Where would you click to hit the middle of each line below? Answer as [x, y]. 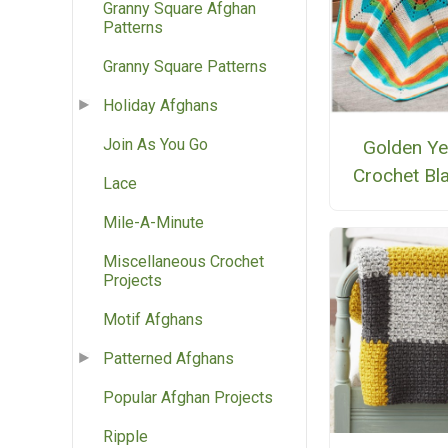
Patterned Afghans [168, 359]
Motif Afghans [153, 320]
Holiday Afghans [160, 106]
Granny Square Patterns [185, 67]
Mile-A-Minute [153, 223]
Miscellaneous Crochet [183, 262]
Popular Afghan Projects [188, 398]
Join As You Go [155, 145]
